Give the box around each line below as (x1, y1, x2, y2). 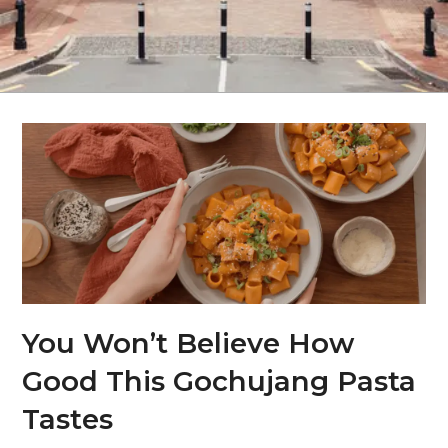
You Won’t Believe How (22, 326, 355, 361)
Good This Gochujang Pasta (22, 364, 417, 399)
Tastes (22, 402, 114, 437)
